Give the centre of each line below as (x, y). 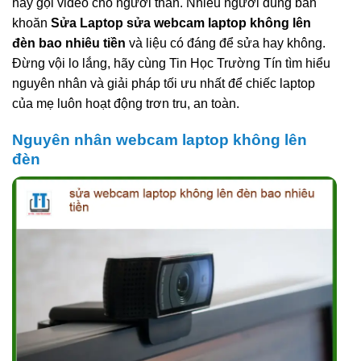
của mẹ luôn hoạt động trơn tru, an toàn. (126, 103)
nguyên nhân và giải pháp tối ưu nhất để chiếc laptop (164, 83)
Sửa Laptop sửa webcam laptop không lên (181, 23)
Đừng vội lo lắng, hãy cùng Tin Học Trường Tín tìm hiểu (171, 63)
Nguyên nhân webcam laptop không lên (160, 139)
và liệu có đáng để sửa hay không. (226, 43)
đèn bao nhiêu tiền (69, 43)
